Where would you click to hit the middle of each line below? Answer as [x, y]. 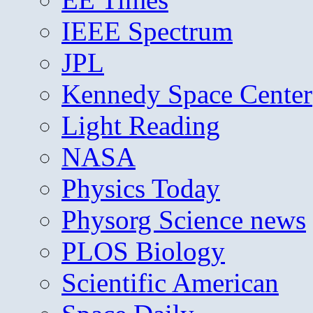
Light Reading [141, 126]
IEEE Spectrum [147, 31]
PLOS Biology [143, 252]
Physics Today [141, 189]
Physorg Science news [184, 220]
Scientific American [170, 283]
